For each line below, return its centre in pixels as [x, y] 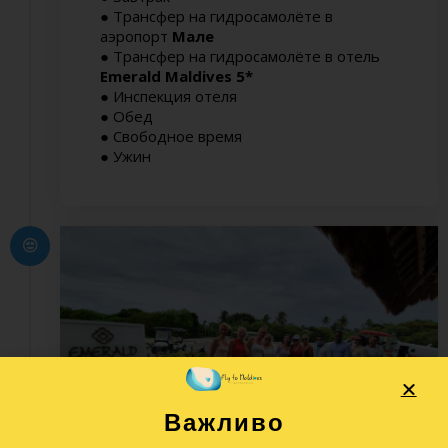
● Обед [126, 115]
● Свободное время [171, 135]
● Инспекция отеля [168, 95]
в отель [350, 55]
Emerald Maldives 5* [176, 75]
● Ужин [125, 155]
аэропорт [134, 35]
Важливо [224, 423]
